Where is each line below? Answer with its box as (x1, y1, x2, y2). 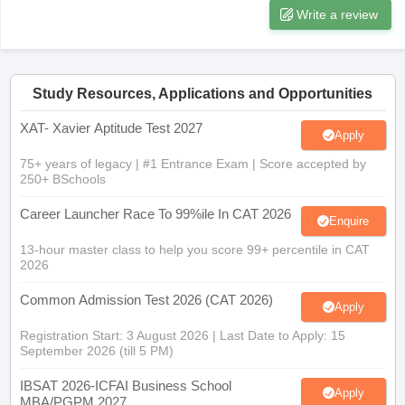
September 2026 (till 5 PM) (19, 344, 174, 358)
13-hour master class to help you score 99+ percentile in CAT (19, 242, 370, 257)
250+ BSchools (19, 172, 106, 186)
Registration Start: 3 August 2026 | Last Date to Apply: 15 (19, 328, 345, 343)
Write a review (296, 7, 378, 22)
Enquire (329, 214, 369, 228)
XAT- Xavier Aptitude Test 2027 (19, 120, 202, 136)
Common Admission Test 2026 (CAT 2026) (19, 292, 273, 307)
